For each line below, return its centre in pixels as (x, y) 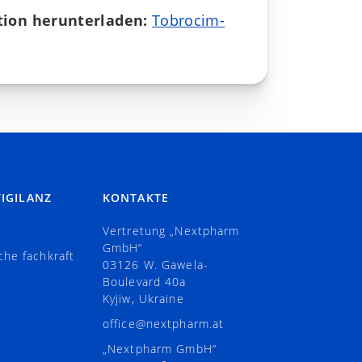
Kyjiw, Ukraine (143, 299)
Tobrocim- (188, 20)
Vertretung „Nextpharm (171, 231)
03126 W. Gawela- (156, 265)
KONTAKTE (136, 198)
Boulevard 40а (145, 282)
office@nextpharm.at (164, 324)
